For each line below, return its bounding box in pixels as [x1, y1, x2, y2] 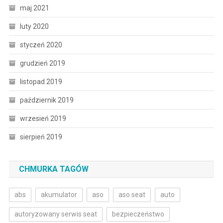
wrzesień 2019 [19, 114, 66, 122]
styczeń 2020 [19, 40, 62, 49]
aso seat [118, 190, 145, 199]
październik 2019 [19, 96, 74, 104]
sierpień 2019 [19, 132, 62, 141]
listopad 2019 [19, 77, 62, 86]
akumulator [40, 190, 77, 199]
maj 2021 [19, 3, 49, 12]
